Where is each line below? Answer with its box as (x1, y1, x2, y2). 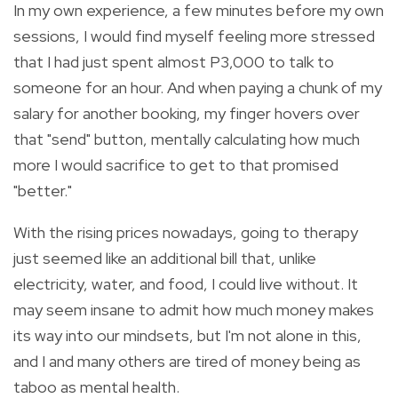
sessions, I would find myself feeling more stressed (13, 25, 375, 46)
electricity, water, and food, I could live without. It (13, 273, 358, 294)
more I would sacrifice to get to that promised (13, 154, 338, 175)
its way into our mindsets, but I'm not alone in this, (13, 324, 362, 346)
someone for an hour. (13, 76, 167, 98)
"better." (13, 179, 72, 201)
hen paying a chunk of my (210, 76, 382, 98)
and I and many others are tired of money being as (13, 350, 361, 371)
